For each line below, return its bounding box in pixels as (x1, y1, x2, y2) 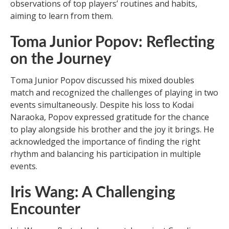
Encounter (10, 201, 80, 217)
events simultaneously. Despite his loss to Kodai (10, 99, 194, 110)
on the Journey (10, 51, 111, 67)
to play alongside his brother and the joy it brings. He (10, 123, 214, 135)
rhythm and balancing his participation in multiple (10, 148, 201, 159)
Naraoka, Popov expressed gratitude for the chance (10, 111, 209, 123)
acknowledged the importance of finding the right (10, 135, 200, 147)
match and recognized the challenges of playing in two (10, 86, 218, 98)
